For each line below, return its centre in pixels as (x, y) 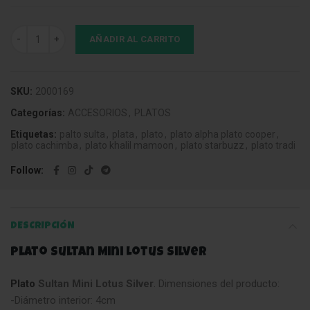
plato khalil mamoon (129, 146)
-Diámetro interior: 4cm (63, 301)
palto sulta (82, 135)
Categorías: (39, 113)
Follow (26, 171)
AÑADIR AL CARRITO (135, 39)
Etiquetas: (35, 135)
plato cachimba (45, 146)
